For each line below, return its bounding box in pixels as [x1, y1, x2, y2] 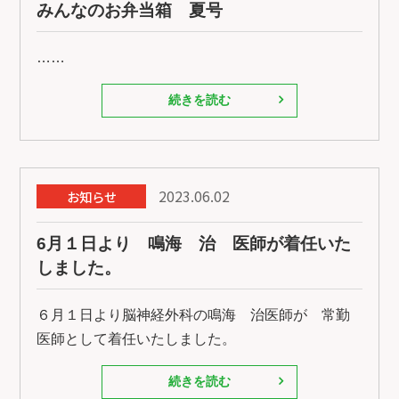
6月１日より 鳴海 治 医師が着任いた [37, 233, 352, 253]
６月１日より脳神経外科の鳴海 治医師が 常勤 [37, 306, 351, 322]
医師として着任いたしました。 [37, 330, 237, 346]
